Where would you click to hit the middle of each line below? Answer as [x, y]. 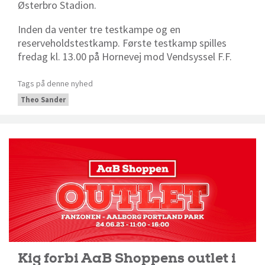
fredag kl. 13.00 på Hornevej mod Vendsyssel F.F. [125, 57]
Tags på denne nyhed [55, 84]
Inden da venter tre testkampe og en [99, 30]
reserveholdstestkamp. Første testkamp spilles [122, 43]
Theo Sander [43, 100]
